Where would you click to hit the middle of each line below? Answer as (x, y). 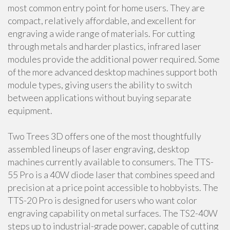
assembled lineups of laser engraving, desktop (99, 149)
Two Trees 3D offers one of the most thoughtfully (104, 136)
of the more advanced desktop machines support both (112, 72)
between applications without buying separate (100, 98)
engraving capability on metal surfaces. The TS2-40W (113, 213)
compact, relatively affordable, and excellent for (102, 21)
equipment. (30, 110)
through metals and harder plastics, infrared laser (104, 46)
